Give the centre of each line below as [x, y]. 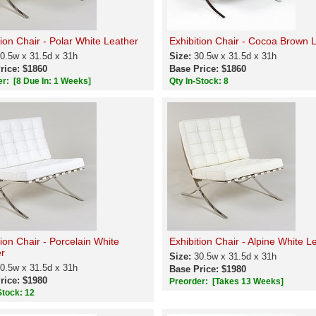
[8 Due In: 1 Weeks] [52, 81]
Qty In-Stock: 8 [200, 81]
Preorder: [189, 281]
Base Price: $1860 [207, 69]
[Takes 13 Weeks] [248, 281]
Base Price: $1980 [207, 269]
